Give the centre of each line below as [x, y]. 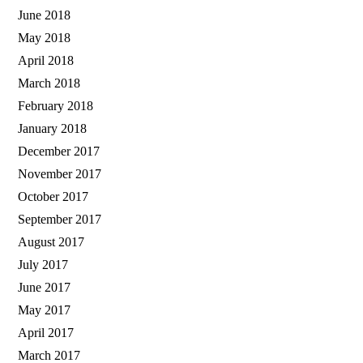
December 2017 [59, 151]
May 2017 [44, 310]
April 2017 [46, 332]
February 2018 [56, 105]
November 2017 [60, 173]
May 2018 [44, 37]
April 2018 [46, 60]
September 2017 [60, 219]
